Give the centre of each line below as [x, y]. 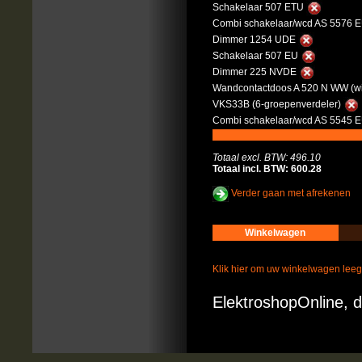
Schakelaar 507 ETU [259, 8]
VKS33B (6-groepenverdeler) [278, 105]
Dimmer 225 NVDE [255, 72]
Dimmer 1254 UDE [255, 40]
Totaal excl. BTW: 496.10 [266, 158]
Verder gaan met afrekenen [290, 194]
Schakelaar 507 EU [256, 56]
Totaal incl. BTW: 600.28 [267, 169]
